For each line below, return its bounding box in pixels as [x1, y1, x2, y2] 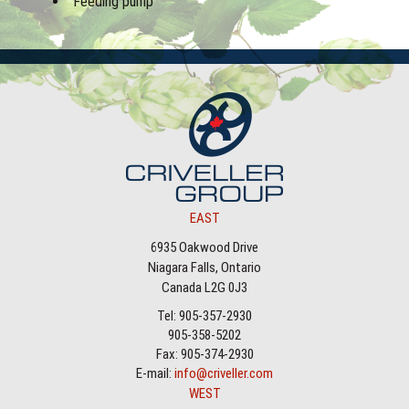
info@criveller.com [174, 364, 273, 382]
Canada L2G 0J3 [162, 278, 247, 296]
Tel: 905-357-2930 [157, 307, 252, 324]
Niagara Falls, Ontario [148, 258, 261, 276]
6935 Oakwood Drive [151, 238, 258, 256]
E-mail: [136, 364, 174, 382]
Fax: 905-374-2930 [155, 345, 254, 362]
